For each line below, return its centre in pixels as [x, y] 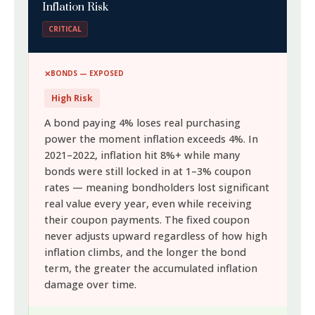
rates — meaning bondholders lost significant [157, 187]
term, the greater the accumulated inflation [151, 268]
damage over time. [91, 284]
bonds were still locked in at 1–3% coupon [148, 171]
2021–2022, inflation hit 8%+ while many [143, 155]
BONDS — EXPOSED [88, 73]
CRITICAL [65, 29]
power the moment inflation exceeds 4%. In [152, 139]
